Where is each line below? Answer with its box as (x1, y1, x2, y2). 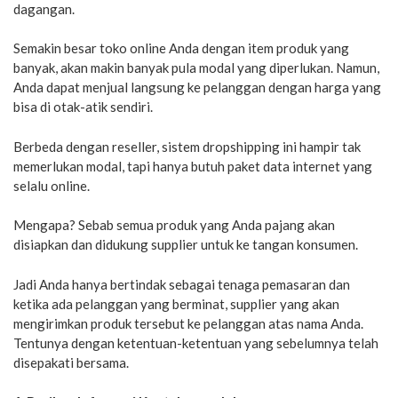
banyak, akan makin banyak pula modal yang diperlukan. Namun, (13, 60, 379, 76)
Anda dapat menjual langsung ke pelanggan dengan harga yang (13, 79, 381, 96)
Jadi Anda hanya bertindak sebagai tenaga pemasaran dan (13, 275, 350, 292)
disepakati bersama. (13, 354, 129, 370)
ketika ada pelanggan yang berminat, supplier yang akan (13, 295, 339, 312)
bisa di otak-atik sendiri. (13, 99, 153, 115)
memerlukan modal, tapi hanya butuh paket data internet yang (13, 157, 372, 174)
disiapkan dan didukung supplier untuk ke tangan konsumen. (13, 236, 358, 253)
